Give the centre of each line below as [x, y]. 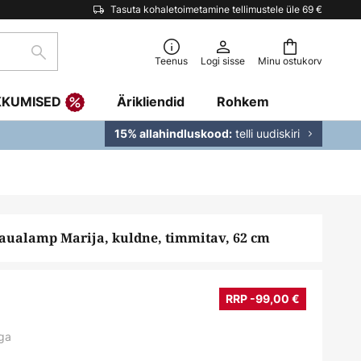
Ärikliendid [151, 102]
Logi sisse [223, 61]
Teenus [171, 61]
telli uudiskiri [266, 133]
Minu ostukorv [290, 61]
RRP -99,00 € [263, 299]
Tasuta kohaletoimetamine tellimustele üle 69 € [216, 9]
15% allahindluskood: [173, 133]
